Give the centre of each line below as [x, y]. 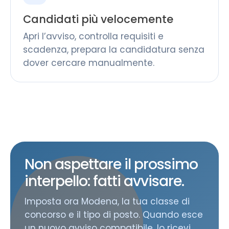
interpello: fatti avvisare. [104, 181]
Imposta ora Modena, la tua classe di [107, 201]
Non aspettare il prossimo [111, 164]
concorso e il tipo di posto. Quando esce [114, 215]
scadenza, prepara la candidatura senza [114, 50]
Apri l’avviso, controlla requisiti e [93, 36]
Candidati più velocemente [98, 19]
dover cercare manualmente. [89, 63]
